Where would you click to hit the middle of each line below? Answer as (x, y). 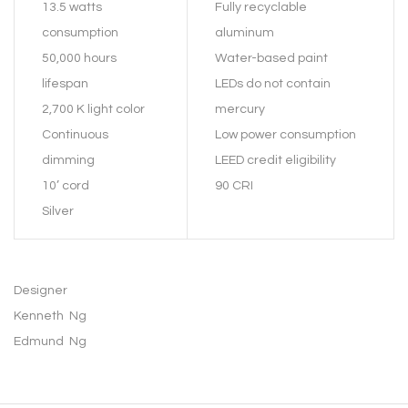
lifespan (65, 84)
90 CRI (234, 186)
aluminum (245, 33)
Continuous (75, 135)
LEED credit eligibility (275, 161)
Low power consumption (286, 135)
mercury (240, 110)
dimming (68, 161)
